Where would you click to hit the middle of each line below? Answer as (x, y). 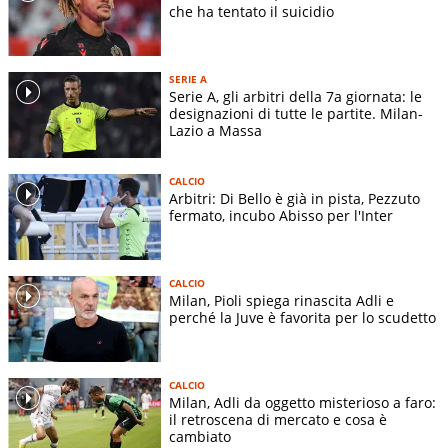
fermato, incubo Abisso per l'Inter (281, 216)
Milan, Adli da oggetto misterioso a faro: (302, 403)
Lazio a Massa (215, 130)
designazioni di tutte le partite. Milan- (296, 113)
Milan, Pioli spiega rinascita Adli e (281, 301)
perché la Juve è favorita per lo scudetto (302, 318)
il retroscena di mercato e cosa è (278, 420)
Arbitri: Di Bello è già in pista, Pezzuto (294, 199)
